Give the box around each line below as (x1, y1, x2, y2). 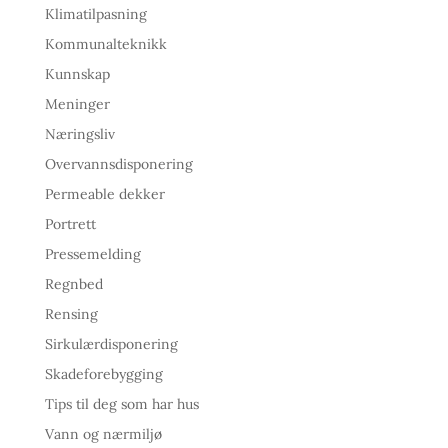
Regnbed (44, 274, 103, 293)
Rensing (44, 304, 98, 323)
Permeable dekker (44, 184, 165, 203)
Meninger (44, 94, 110, 113)
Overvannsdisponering (44, 154, 193, 173)
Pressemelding (44, 244, 141, 263)
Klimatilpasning (44, 4, 147, 23)
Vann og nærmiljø (44, 424, 162, 443)
